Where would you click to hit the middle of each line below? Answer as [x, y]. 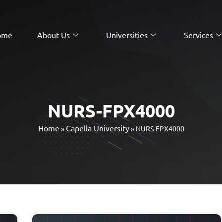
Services [198, 35]
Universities [127, 35]
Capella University [97, 128]
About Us [53, 35]
